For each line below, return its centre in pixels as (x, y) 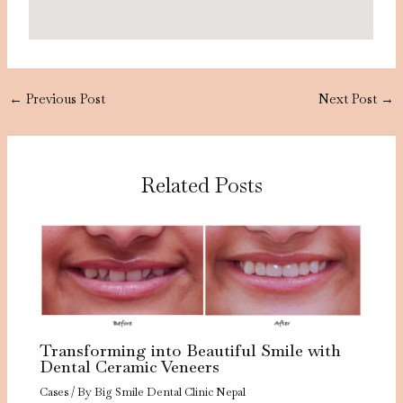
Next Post (350, 98)
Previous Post (63, 98)
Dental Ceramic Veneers (130, 367)
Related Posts (201, 185)
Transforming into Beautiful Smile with (191, 351)
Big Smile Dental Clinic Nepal (170, 392)
